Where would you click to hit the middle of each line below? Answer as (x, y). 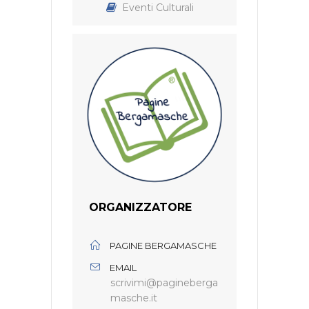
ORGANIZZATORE (140, 207)
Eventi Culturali (158, 8)
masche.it (134, 298)
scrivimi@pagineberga (164, 283)
